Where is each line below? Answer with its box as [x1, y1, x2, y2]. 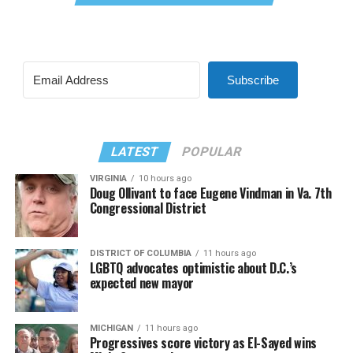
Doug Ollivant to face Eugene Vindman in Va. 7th [89, 184, 332, 203]
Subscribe [226, 73, 279, 87]
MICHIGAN [89, 323, 133, 333]
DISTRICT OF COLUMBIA [89, 248, 191, 258]
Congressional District [89, 199, 206, 217]
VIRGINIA [89, 173, 127, 184]
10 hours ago [138, 173, 191, 184]
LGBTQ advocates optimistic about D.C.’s [89, 258, 298, 277]
